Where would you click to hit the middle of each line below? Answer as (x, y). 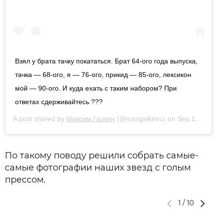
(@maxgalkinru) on (146, 118)
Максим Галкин (91, 118)
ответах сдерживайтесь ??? (59, 101)
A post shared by (40, 118)
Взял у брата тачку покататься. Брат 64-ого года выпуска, (106, 61)
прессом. (25, 179)
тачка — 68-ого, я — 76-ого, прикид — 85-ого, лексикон (103, 74)
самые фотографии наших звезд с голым (98, 167)
